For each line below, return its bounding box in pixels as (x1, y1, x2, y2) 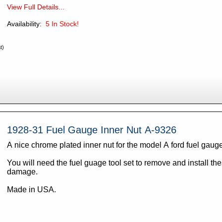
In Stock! (51, 19, 79, 28)
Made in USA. (6, 185, 56, 194)
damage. (6, 167, 38, 176)
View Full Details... (6, 2, 64, 11)
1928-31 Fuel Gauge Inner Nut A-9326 (6, 124, 176, 136)
